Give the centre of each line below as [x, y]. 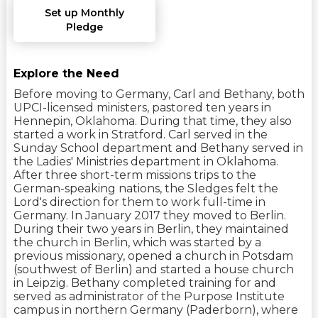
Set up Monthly [84, 13]
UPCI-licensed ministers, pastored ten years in [142, 108]
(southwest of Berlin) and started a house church [153, 270]
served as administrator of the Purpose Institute [149, 297]
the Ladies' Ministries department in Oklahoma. [146, 162]
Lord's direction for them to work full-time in [139, 202]
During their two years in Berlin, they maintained [151, 229]
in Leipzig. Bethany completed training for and [144, 283]
